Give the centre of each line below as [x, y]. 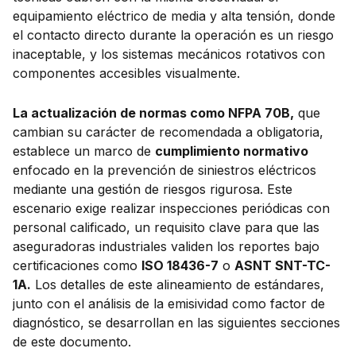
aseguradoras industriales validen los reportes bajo [166, 246]
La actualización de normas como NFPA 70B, [153, 112]
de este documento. [72, 341]
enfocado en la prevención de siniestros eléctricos [164, 170]
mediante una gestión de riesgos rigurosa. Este [153, 189]
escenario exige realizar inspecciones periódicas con [171, 208]
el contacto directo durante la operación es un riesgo [173, 35]
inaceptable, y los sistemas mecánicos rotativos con [169, 54]
